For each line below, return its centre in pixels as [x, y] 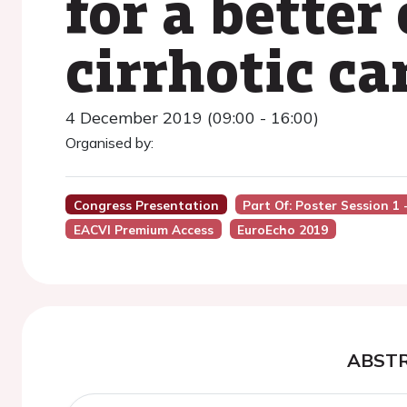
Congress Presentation [146, 205]
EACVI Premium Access [143, 229]
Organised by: [109, 143]
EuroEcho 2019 [283, 229]
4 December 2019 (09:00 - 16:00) [192, 118]
